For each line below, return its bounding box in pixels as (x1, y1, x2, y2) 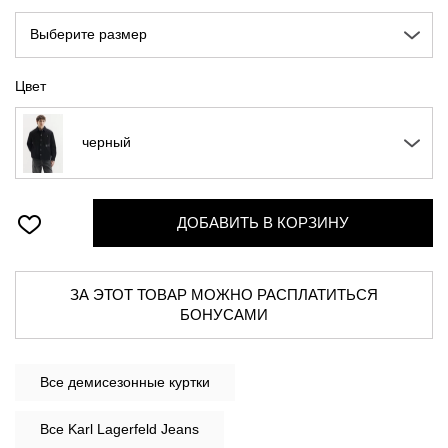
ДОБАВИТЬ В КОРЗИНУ (176, 214, 349, 232)
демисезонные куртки (68, 374, 210, 391)
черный (82, 134, 131, 151)
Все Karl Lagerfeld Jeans (40, 421, 199, 438)
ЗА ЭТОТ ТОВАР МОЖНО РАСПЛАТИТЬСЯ (69, 286, 191, 304)
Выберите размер (30, 26, 147, 43)
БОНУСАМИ (179, 306, 268, 324)
